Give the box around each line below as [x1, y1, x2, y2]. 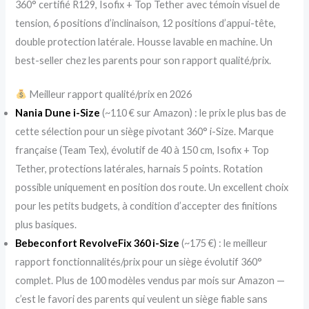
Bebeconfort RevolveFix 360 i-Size [15, 237, 180, 249]
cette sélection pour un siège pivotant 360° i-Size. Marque [15, 125, 275, 137]
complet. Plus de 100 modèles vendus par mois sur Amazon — [15, 274, 286, 286]
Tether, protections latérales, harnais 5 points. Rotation [15, 162, 263, 175]
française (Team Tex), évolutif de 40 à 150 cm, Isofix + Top [15, 143, 270, 156]
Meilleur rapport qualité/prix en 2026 [27, 88, 192, 100]
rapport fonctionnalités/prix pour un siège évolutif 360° [15, 255, 263, 268]
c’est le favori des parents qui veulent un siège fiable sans [15, 292, 268, 305]
